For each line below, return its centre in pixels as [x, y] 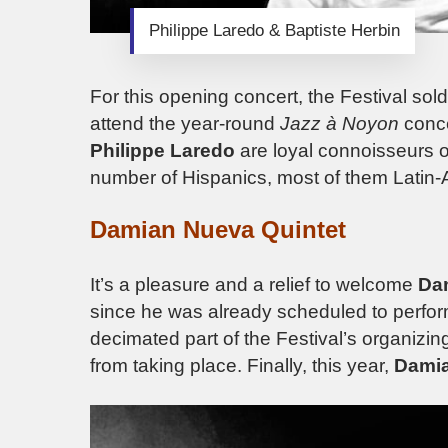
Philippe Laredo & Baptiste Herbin [274, 30]
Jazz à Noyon [339, 123]
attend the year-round [185, 123]
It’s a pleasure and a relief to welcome [254, 284]
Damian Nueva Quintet [218, 230]
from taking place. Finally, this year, [242, 365]
